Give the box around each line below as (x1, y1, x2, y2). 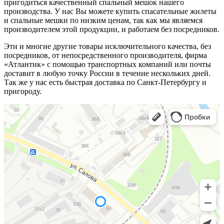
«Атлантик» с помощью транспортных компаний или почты (4, 59, 211, 68)
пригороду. (4, 86, 41, 95)
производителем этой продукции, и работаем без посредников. (4, 24, 219, 33)
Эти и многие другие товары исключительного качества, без (4, 41, 211, 50)
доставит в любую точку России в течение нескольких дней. (4, 68, 210, 77)
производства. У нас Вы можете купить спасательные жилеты (4, 6, 216, 15)
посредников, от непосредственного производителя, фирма (4, 50, 207, 59)
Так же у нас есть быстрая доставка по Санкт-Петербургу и (4, 77, 206, 86)
